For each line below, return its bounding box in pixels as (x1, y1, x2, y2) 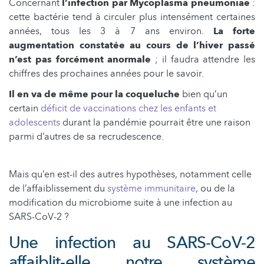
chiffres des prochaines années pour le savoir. (9, 67, 204, 80)
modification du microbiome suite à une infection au (9, 196, 232, 209)
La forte (213, 24, 256, 38)
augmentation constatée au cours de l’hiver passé (9, 38, 255, 52)
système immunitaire (107, 181, 196, 195)
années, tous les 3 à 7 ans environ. (9, 24, 213, 38)
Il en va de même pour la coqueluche (9, 87, 182, 101)
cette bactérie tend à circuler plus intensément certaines (9, 10, 255, 24)
